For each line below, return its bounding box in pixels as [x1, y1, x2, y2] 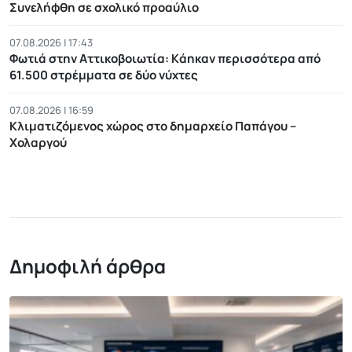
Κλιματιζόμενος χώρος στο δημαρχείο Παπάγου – [9, 118, 296, 135]
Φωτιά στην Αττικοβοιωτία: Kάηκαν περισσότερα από [9, 50, 321, 68]
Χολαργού [9, 134, 67, 152]
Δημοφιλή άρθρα [9, 253, 166, 280]
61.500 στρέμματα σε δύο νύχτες [9, 67, 198, 84]
